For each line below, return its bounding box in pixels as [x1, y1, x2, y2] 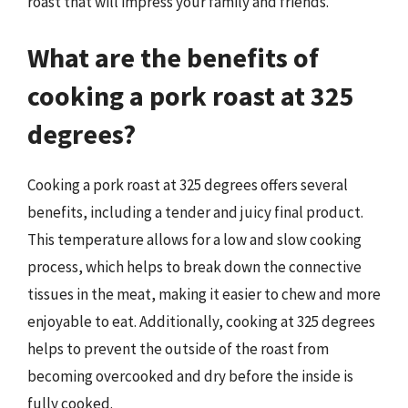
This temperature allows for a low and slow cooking [27, 229, 362, 250]
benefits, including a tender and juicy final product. [27, 202, 363, 222]
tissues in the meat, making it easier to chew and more [27, 284, 381, 304]
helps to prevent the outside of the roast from [27, 339, 329, 359]
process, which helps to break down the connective [27, 257, 362, 277]
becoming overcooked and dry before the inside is [27, 366, 353, 386]
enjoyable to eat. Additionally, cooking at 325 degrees [27, 311, 375, 331]
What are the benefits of [27, 40, 319, 75]
